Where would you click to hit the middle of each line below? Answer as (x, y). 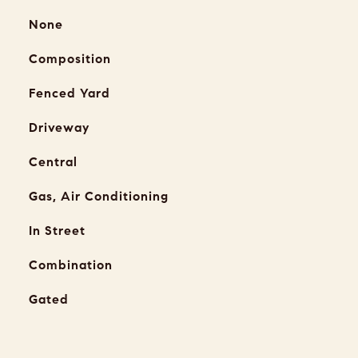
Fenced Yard (69, 93)
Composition (70, 59)
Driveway (59, 127)
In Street (57, 231)
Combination (70, 265)
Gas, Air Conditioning (98, 196)
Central (53, 162)
